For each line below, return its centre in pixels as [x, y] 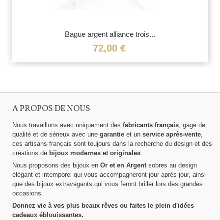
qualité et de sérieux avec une [56, 135]
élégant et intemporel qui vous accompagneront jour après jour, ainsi [109, 175]
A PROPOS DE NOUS [51, 109]
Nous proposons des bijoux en [56, 165]
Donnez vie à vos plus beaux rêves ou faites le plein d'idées [103, 206]
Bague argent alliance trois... [110, 34]
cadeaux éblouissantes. [48, 215]
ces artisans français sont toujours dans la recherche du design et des [112, 144]
